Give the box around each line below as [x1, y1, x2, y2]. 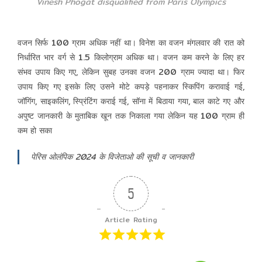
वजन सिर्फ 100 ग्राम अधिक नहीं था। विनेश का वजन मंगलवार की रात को [17, 36, 245, 50]
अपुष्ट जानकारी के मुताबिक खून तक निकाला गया [17, 109, 168, 123]
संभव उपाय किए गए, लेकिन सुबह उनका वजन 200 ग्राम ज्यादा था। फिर [17, 65, 245, 79]
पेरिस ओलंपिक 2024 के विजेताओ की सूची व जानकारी [30, 150, 194, 164]
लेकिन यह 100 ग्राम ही [167, 109, 245, 123]
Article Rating [104, 214, 158, 226]
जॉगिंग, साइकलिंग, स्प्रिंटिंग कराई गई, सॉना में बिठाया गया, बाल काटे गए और [17, 95, 245, 108]
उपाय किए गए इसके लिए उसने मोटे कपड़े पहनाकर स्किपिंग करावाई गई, [17, 80, 245, 94]
